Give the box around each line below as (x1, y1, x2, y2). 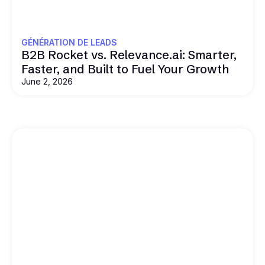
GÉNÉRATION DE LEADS (21, 37, 117, 48)
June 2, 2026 (21, 76, 73, 87)
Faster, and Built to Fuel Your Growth (21, 62, 229, 77)
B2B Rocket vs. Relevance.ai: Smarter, (21, 47, 237, 63)
